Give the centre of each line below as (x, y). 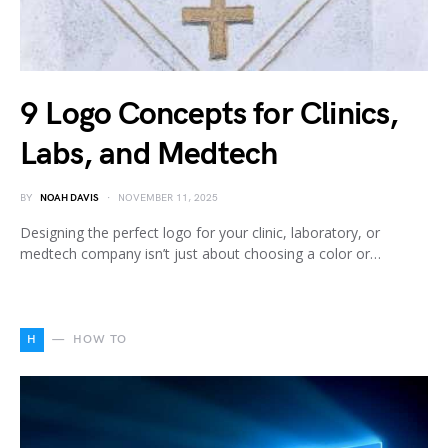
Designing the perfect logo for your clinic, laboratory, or (200, 233)
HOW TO (100, 340)
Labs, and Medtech (149, 155)
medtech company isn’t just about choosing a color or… (200, 254)
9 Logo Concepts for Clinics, (209, 115)
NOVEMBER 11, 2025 (168, 198)
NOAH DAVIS (69, 198)
